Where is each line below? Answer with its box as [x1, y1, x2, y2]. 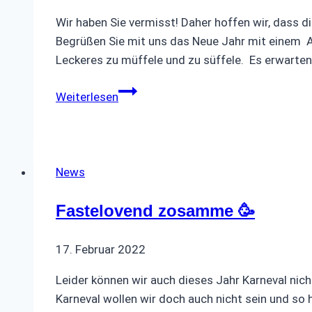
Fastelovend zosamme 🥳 [56, 201, 255, 220]
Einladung [118, 82, 169, 97]
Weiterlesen [56, 89, 118, 104]
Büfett [118, 120, 152, 134]
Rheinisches [118, 101, 180, 116]
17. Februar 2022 [56, 242, 146, 256]
